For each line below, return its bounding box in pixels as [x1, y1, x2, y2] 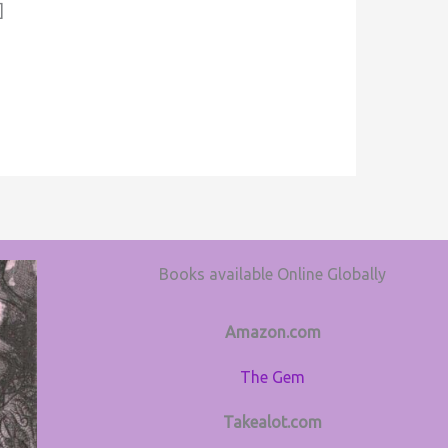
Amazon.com [224, 322, 321, 341]
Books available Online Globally [159, 264, 386, 283]
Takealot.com [223, 412, 322, 431]
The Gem [240, 367, 305, 386]
